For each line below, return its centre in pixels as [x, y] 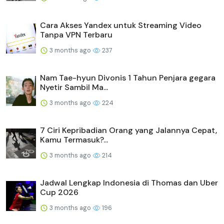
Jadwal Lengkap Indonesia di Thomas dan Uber [129, 182]
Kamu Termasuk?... [74, 139]
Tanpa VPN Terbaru [76, 34]
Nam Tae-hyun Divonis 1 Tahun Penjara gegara [128, 77]
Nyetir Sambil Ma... [74, 87]
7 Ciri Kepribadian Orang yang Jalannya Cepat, [128, 130]
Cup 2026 [59, 192]
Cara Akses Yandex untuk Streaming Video [121, 25]
